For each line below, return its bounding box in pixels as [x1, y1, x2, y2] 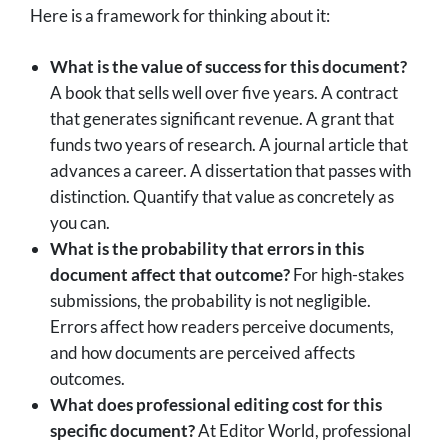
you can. [50, 212, 110, 234]
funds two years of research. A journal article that [50, 134, 408, 156]
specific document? [50, 420, 195, 442]
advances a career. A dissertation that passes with [50, 160, 411, 182]
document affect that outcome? [50, 264, 290, 286]
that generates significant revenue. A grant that [50, 108, 394, 130]
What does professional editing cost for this [50, 394, 382, 416]
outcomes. [50, 368, 125, 390]
